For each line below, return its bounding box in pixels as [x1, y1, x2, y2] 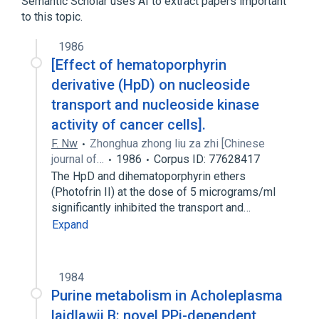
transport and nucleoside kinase [51, 96, 259, 113]
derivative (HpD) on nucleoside [51, 76, 250, 93]
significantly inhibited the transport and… [51, 201, 253, 214]
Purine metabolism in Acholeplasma [51, 287, 283, 304]
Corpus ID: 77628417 [154, 152, 260, 166]
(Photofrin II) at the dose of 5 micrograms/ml [51, 185, 276, 199]
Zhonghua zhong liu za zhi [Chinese [90, 137, 265, 150]
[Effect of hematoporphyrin [51, 56, 226, 73]
